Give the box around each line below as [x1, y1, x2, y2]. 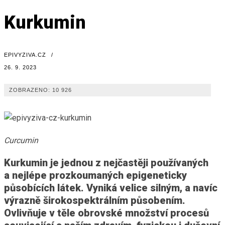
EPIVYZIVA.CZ [4, 51, 46, 58]
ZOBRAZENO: [9, 86, 50, 93]
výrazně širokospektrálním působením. [4, 194, 185, 206]
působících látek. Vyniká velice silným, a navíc [4, 181, 217, 194]
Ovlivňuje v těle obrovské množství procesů [4, 206, 209, 219]
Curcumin [4, 135, 38, 145]
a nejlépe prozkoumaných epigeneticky [4, 169, 187, 181]
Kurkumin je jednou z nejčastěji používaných [4, 156, 208, 169]
